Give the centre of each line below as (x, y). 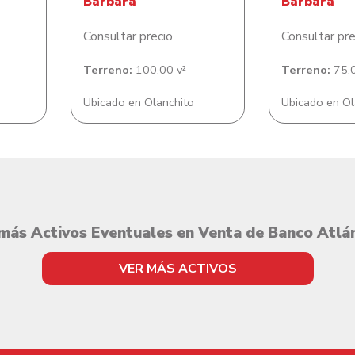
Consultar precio (128, 36)
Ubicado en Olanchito (139, 102)
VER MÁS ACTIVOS (177, 269)
